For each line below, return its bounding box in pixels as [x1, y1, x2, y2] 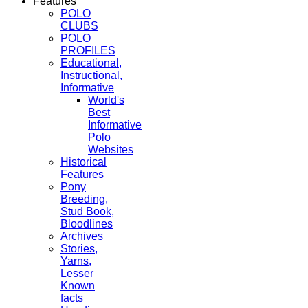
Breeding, [60, 193, 108, 206]
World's [88, 94, 124, 107]
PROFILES [60, 45, 115, 57]
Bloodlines [60, 218, 113, 230]
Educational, [60, 57, 122, 69]
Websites [88, 144, 133, 156]
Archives [60, 230, 103, 243]
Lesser [60, 267, 93, 280]
